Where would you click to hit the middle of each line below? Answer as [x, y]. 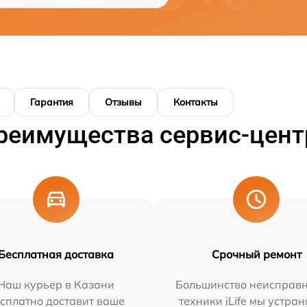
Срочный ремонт [256, 255]
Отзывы [123, 102]
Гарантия [52, 102]
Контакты [196, 102]
